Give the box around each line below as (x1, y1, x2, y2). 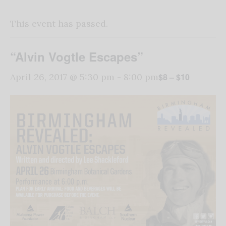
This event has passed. (10, 18, 108, 30)
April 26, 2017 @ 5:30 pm (10, 71, 115, 83)
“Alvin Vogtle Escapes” (10, 48, 143, 66)
